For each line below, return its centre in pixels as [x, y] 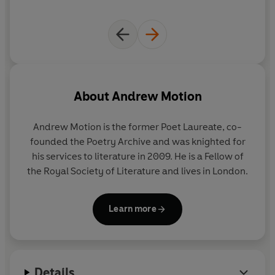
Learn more [133, 209]
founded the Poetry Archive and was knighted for [137, 141]
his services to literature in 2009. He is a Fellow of [137, 156]
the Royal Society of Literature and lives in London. [137, 171]
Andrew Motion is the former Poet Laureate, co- [137, 126]
